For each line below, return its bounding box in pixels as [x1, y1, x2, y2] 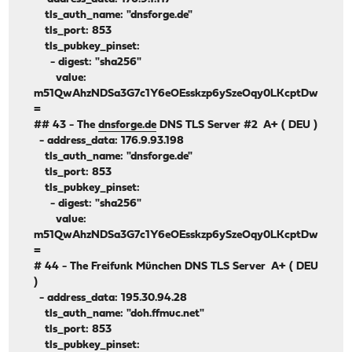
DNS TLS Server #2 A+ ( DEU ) [156, 119, 318, 132]
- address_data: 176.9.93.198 [34, 135, 185, 148]
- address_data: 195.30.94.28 [34, 292, 188, 305]
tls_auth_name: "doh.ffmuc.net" [34, 308, 205, 321]
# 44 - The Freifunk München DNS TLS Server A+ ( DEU [34, 261, 319, 273]
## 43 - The [34, 119, 99, 132]
